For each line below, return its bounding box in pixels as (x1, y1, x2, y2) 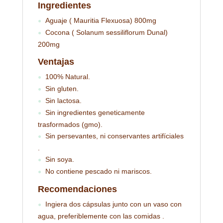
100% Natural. (45, 73, 90, 81)
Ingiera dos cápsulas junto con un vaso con (45, 200, 182, 208)
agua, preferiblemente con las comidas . (37, 212, 164, 220)
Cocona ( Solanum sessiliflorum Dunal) (45, 28, 168, 36)
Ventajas (37, 57, 74, 67)
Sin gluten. (45, 85, 79, 93)
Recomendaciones (37, 184, 117, 194)
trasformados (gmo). (37, 120, 103, 128)
